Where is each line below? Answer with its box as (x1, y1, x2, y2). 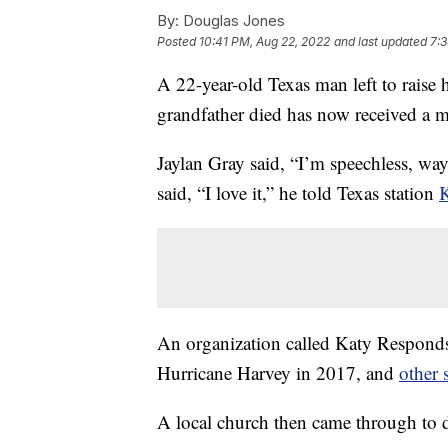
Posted (157, 34, 199, 50)
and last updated (334, 34, 427, 50)
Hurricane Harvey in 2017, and (157, 360, 399, 386)
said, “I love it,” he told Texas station (157, 180, 439, 206)
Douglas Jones (179, 11, 285, 31)
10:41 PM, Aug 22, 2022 (199, 34, 330, 50)
